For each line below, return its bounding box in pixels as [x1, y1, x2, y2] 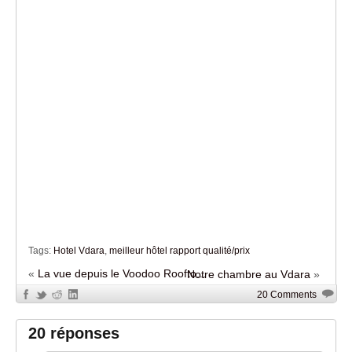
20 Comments [256, 289, 317, 301]
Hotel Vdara [53, 245, 104, 257]
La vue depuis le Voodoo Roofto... [38, 267, 206, 280]
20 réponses [28, 324, 119, 343]
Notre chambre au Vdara [187, 268, 310, 281]
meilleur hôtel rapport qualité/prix [109, 245, 250, 257]
